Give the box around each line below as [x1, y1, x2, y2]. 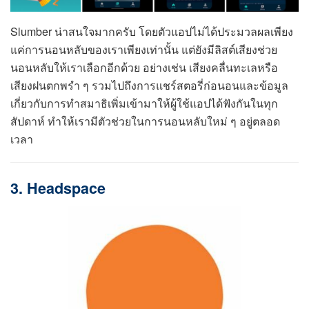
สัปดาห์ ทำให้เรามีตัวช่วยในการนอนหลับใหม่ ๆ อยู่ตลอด [10, 112, 280, 129]
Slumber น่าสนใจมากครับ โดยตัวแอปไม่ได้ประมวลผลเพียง [10, 23, 293, 39]
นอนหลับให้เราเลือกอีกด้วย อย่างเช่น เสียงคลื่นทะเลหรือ [10, 59, 278, 75]
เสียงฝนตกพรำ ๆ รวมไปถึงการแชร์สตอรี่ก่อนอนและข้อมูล [10, 77, 288, 93]
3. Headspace [10, 177, 106, 199]
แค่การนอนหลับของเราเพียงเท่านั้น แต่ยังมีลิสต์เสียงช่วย [10, 41, 277, 57]
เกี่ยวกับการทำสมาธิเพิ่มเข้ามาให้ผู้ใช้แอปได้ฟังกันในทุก [10, 94, 278, 111]
